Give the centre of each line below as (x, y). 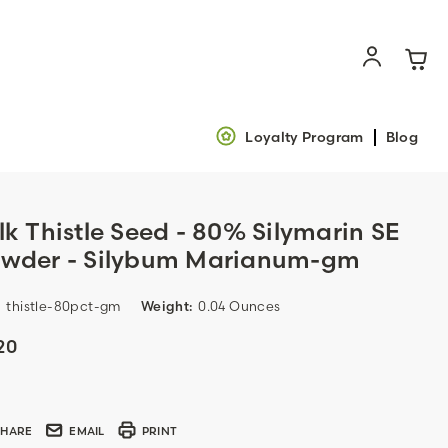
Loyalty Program (304, 136)
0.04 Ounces (239, 306)
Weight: (166, 306)
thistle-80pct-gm (63, 306)
